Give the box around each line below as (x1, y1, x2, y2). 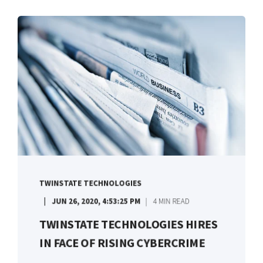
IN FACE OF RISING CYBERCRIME (39, 235, 205, 251)
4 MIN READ (153, 196, 190, 207)
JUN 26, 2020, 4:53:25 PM (52, 196, 141, 207)
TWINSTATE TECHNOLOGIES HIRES (39, 216, 218, 232)
